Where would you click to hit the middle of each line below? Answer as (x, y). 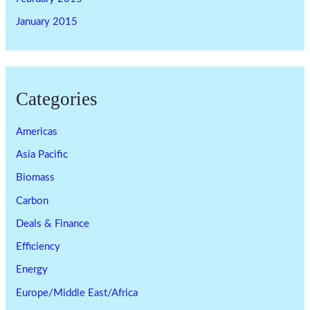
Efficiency (38, 247)
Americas (37, 131)
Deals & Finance (53, 224)
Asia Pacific (42, 155)
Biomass (36, 178)
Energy (32, 270)
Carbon (33, 201)
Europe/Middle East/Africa (77, 293)
